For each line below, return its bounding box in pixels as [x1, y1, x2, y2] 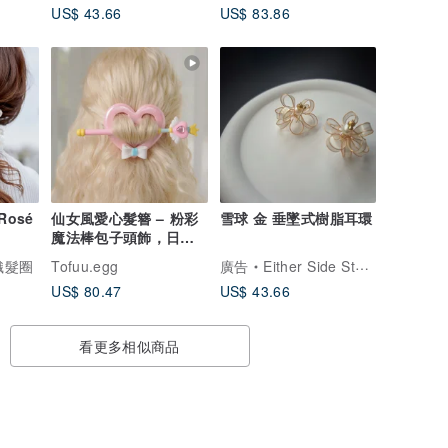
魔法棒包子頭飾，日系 [51, 227, 195, 248]
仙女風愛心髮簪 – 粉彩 [51, 208, 199, 229]
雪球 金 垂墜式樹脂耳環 [219, 208, 373, 229]
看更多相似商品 [79, 336, 180, 357]
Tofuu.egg [51, 256, 119, 277]
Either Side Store [263, 256, 355, 277]
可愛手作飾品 [51, 246, 138, 267]
